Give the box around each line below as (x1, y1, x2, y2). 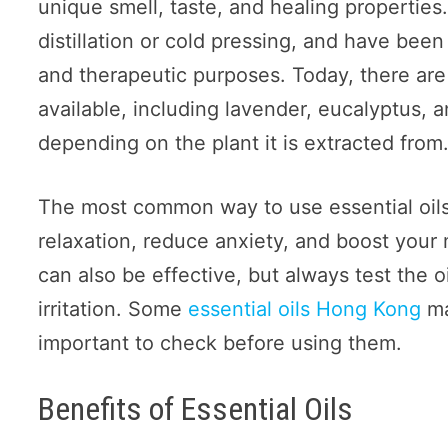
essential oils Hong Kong (188, 297, 422, 322)
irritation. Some (38, 297, 189, 322)
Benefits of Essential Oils (38, 390, 354, 429)
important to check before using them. (38, 331, 403, 356)
